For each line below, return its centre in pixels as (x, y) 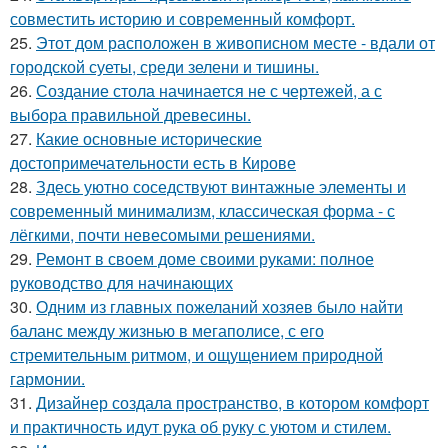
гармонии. (47, 378)
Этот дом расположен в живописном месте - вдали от (235, 42)
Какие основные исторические (149, 138)
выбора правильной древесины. (130, 114)
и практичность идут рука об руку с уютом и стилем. (200, 426)
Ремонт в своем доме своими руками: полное (205, 258)
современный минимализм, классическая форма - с (202, 210)
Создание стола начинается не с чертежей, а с (209, 90)
